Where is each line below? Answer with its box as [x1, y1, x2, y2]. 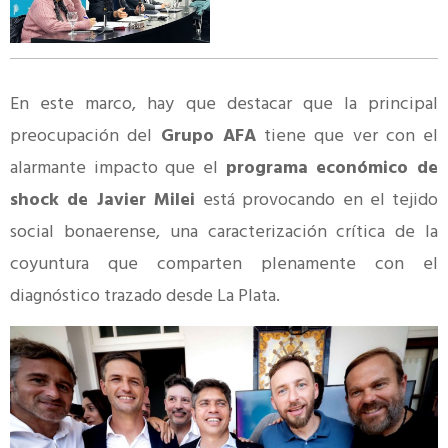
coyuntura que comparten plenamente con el [10, 250, 438, 280]
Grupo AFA [160, 122, 256, 152]
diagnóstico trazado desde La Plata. [10, 282, 280, 312]
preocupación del [10, 122, 161, 152]
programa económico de [225, 154, 439, 184]
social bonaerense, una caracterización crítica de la [10, 218, 438, 248]
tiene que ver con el [255, 122, 438, 152]
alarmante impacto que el [10, 154, 226, 184]
